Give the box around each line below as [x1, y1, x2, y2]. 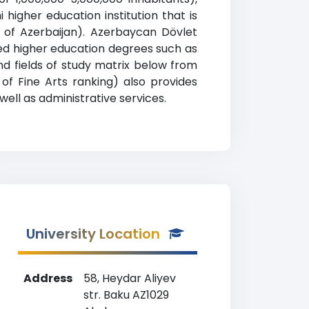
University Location [26, 224, 160, 243]
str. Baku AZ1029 [83, 287, 169, 303]
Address [23, 270, 72, 286]
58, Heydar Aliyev [83, 270, 176, 286]
